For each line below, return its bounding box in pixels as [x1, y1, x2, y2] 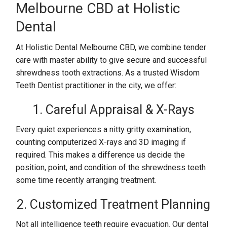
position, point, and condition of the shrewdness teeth [16, 163, 206, 172]
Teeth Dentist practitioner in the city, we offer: [16, 81, 177, 90]
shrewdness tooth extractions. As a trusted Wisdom [16, 68, 200, 78]
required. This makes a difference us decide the [16, 150, 185, 160]
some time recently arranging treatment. [16, 175, 157, 185]
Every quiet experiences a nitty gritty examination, [16, 125, 192, 134]
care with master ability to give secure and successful [16, 55, 207, 65]
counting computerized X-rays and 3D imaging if [16, 137, 186, 147]
